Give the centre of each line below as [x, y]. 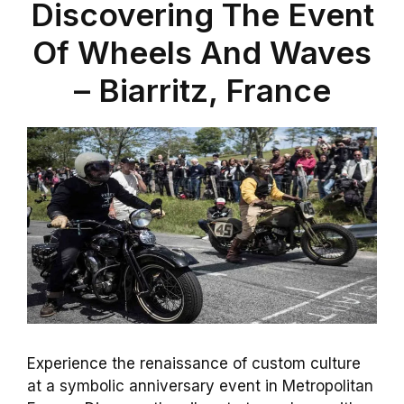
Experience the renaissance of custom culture [194, 364]
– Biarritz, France [202, 90]
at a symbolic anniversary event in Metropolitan [200, 386]
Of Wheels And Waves [202, 52]
